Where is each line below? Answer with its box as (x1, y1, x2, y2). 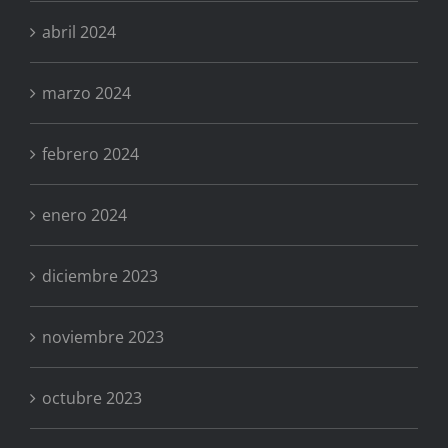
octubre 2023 (42, 387, 142, 410)
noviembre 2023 (42, 326, 164, 349)
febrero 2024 (42, 143, 139, 166)
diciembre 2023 (42, 265, 158, 288)
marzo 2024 (42, 82, 131, 105)
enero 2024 (42, 204, 127, 227)
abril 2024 (42, 21, 116, 44)
